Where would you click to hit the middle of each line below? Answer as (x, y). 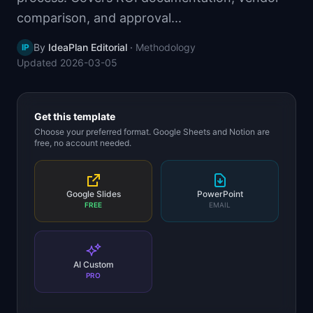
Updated (38, 63)
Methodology (166, 47)
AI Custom (93, 264)
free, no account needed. (83, 143)
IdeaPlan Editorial (88, 47)
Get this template (75, 116)
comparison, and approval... (99, 18)
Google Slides (93, 194)
